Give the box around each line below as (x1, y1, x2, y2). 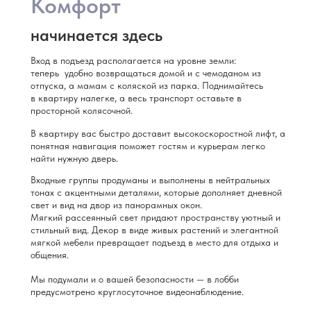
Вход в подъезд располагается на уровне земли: (31, 55, 236, 66)
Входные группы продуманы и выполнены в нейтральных (31, 174, 270, 185)
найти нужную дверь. (31, 153, 118, 164)
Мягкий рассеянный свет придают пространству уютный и (31, 212, 280, 223)
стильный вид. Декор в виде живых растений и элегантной (31, 224, 278, 235)
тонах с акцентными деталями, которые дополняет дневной (31, 187, 282, 198)
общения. (31, 249, 69, 260)
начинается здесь (31, 25, 162, 45)
